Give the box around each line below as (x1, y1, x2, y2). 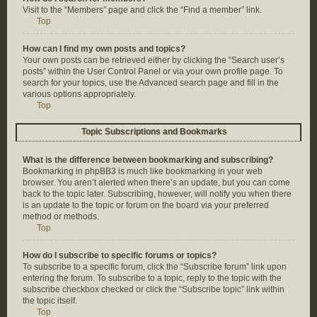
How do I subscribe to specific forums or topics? (23, 250, 217, 260)
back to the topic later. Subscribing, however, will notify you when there (23, 189, 292, 199)
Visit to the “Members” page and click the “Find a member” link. (23, 5, 262, 15)
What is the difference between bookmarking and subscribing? (23, 155, 273, 165)
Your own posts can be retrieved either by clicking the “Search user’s (23, 55, 284, 65)
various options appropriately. (23, 89, 136, 99)
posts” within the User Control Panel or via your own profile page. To (23, 67, 283, 76)
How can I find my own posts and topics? (23, 44, 185, 54)
